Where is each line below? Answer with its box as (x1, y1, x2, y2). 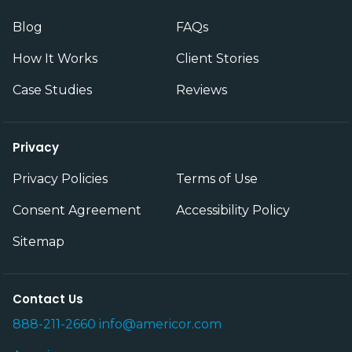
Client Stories (176, 50, 258, 66)
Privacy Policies (13, 170, 108, 186)
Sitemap (13, 233, 64, 249)
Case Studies (13, 82, 92, 97)
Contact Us (13, 290, 83, 307)
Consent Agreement (13, 202, 141, 218)
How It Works (13, 50, 97, 66)
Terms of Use (176, 170, 258, 186)
